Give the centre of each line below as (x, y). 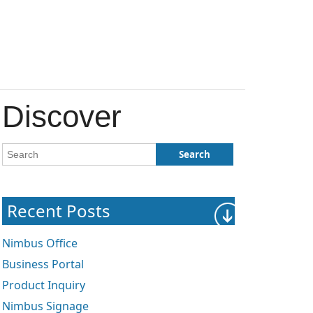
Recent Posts (58, 211)
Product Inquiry (43, 285)
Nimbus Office (39, 243)
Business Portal (43, 264)
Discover (61, 116)
